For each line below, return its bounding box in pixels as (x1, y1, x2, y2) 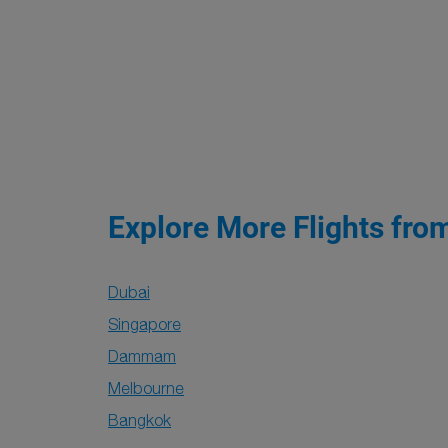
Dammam (108, 347, 176, 365)
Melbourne (108, 379, 184, 397)
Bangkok (108, 411, 171, 429)
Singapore (108, 315, 181, 333)
